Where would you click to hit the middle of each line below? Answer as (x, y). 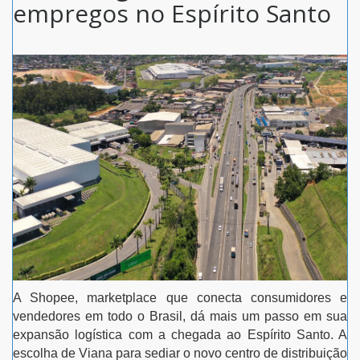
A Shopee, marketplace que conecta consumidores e (180, 297)
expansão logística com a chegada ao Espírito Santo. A (180, 334)
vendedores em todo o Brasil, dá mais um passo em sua (180, 316)
